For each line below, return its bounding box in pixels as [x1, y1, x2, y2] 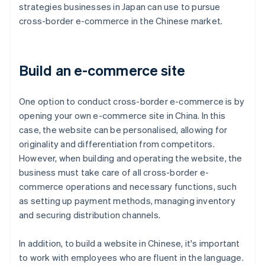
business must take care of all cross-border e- [19, 166, 209, 179]
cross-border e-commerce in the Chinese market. [19, 15, 223, 27]
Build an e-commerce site [19, 61, 186, 80]
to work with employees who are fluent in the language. [19, 251, 244, 264]
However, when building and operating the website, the [19, 152, 243, 164]
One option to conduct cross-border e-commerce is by [19, 95, 245, 108]
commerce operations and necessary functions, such [19, 180, 237, 193]
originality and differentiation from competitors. [19, 138, 215, 150]
